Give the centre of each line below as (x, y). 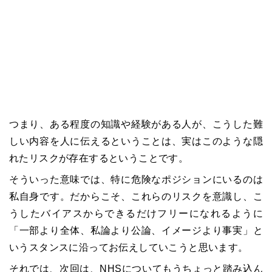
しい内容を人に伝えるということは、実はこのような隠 (136, 141)
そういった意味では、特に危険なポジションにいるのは (136, 179)
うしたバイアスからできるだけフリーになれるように (136, 213)
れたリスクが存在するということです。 (99, 158)
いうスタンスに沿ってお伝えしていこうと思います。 (129, 247)
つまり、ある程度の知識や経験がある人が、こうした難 (136, 124)
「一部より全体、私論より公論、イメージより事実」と (136, 230)
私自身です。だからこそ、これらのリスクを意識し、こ (136, 196)
